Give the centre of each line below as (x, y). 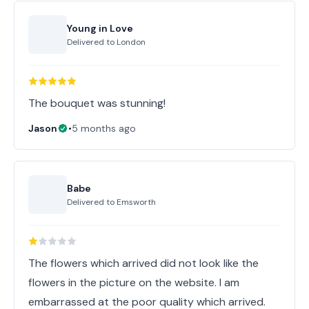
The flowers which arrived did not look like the (143, 263)
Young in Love (100, 28)
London (131, 42)
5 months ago (104, 128)
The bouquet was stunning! (97, 103)
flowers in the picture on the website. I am (134, 282)
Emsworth (136, 202)
